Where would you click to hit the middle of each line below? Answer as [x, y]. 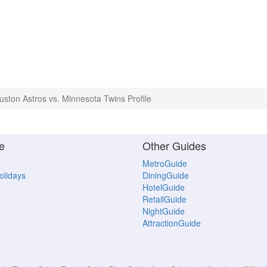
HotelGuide [164, 187]
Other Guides [174, 146]
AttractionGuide [172, 223]
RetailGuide [164, 199]
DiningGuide [166, 176]
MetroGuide [165, 164]
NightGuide [164, 211]
